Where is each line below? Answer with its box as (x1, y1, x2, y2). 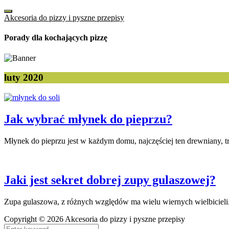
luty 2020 (4, 72, 43, 83)
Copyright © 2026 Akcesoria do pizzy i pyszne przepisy (4, 214, 185, 223)
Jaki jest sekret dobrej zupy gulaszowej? (4, 173, 216, 187)
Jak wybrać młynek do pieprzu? (4, 112, 172, 126)
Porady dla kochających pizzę (4, 33, 107, 42)
